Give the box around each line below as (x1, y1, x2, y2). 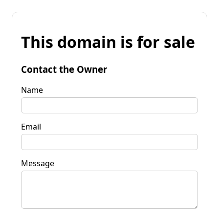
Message (21, 157, 54, 169)
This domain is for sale (21, 31, 195, 53)
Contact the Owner (21, 63, 107, 75)
